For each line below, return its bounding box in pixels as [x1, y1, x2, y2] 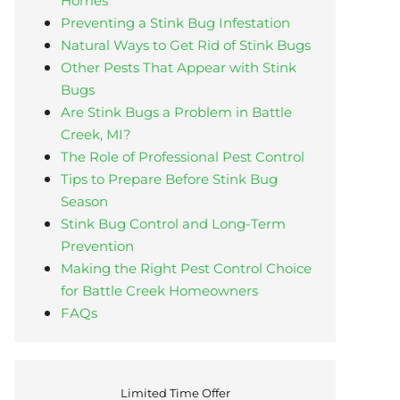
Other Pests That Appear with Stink [60, 59, 296, 77]
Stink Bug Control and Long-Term [60, 215, 286, 233]
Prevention [60, 237, 134, 255]
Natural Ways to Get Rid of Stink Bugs [60, 37, 311, 54]
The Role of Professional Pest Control [60, 148, 304, 166]
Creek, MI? [60, 126, 131, 144]
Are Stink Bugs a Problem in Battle [60, 104, 292, 121]
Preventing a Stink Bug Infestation [60, 14, 290, 32]
